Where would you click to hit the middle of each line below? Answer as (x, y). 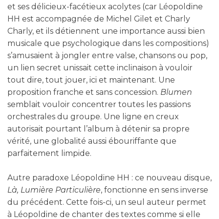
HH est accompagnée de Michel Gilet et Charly (99, 19)
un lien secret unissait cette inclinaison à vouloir (100, 68)
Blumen (176, 92)
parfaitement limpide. (49, 153)
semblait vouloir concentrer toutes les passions (99, 105)
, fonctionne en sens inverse (154, 190)
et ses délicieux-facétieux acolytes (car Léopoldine (105, 7)
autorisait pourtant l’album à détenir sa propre (99, 129)
